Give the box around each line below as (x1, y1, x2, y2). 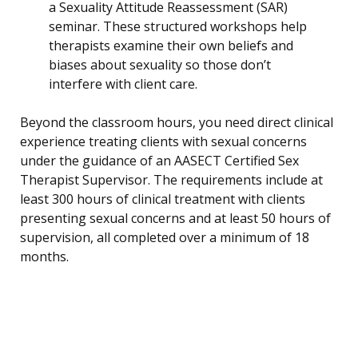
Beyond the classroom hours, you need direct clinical (20, 113, 333, 132)
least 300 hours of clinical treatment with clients (20, 190, 305, 209)
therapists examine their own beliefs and (49, 37, 293, 55)
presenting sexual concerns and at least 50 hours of (20, 209, 331, 228)
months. (20, 248, 69, 266)
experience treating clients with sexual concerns (20, 133, 307, 151)
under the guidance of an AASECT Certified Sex (20, 152, 299, 170)
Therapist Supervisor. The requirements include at (20, 171, 323, 189)
